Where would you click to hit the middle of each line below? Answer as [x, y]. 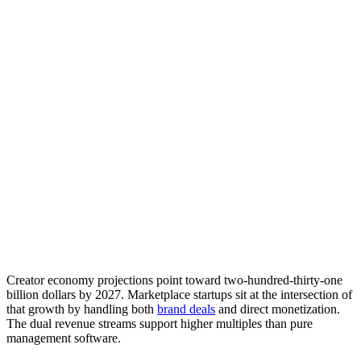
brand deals [186, 309]
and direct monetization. [278, 309]
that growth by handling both [82, 309]
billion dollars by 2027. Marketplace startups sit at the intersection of [179, 295]
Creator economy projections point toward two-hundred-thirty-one [174, 280]
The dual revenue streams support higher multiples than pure [160, 324]
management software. [64, 338]
